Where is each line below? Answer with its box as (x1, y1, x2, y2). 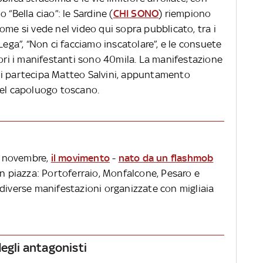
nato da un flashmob (118, 152, 214, 164)
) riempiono (159, 8, 211, 20)
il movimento (50, 152, 110, 164)
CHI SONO (113, 8, 159, 20)
